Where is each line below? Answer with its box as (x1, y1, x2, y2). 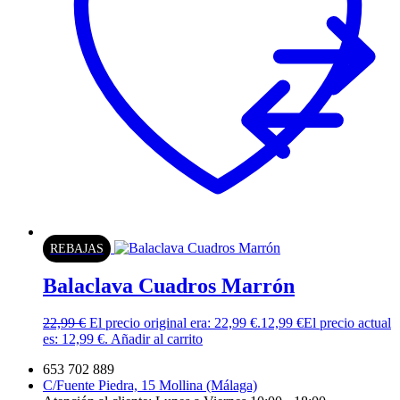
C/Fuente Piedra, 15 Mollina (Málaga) (43, 378, 257, 394)
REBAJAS (50, 241, 104, 255)
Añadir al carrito (111, 331, 203, 347)
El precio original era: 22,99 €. (89, 315, 261, 331)
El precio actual (304, 315, 391, 331)
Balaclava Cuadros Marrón (43, 273, 295, 297)
